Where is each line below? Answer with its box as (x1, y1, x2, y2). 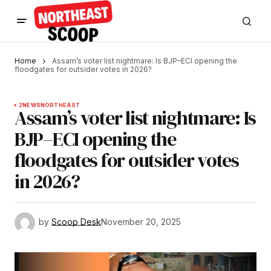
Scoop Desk (51, 217, 101, 227)
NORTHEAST (40, 102, 80, 109)
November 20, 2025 (101, 217, 181, 227)
